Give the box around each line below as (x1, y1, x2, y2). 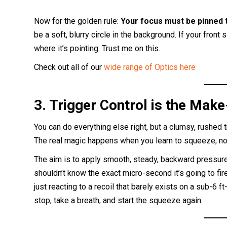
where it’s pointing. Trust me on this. (34, 43, 161, 53)
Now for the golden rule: (34, 16, 121, 26)
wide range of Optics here (104, 62, 196, 72)
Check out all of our (34, 62, 104, 72)
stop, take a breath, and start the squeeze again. (34, 195, 203, 205)
